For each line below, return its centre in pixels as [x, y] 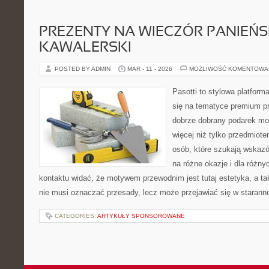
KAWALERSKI [85, 48]
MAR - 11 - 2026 [150, 69]
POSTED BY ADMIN [83, 69]
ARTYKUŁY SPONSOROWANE [141, 216]
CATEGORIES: [76, 216]
